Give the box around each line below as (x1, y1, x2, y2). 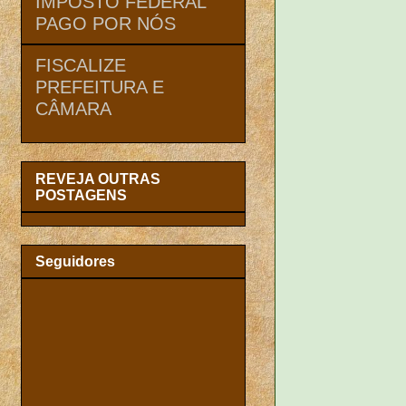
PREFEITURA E (35, 76, 164, 97)
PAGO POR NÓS (35, 13, 176, 34)
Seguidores (35, 254, 115, 270)
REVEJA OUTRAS (35, 170, 160, 187)
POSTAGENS (35, 187, 127, 203)
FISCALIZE (35, 54, 126, 75)
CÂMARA (35, 98, 111, 119)
